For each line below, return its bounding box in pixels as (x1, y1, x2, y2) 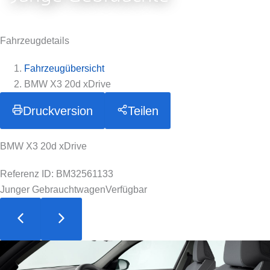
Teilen (128, 104, 159, 118)
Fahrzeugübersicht (24, 63, 104, 74)
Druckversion (23, 104, 93, 118)
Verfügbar (105, 184, 147, 195)
